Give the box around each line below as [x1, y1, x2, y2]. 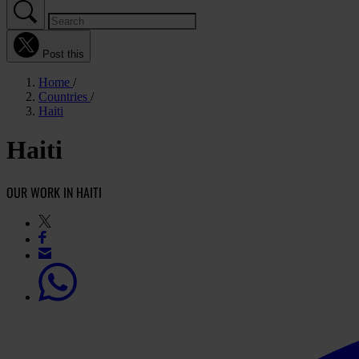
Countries [38, 90, 91, 103]
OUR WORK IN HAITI [6, 182, 102, 202]
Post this [42, 48, 84, 60]
